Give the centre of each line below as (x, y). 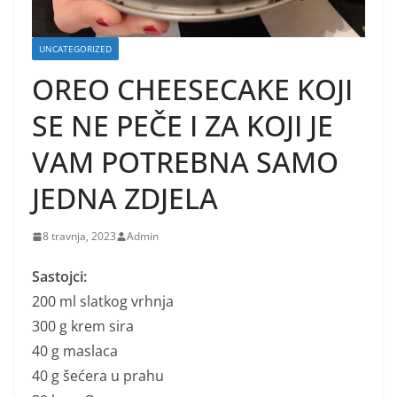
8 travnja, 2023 (79, 237)
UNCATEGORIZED (75, 49)
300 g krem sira (83, 327)
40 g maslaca (75, 351)
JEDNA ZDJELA (125, 198)
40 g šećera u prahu (98, 376)
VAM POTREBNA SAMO (185, 162)
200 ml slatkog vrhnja (103, 302)
